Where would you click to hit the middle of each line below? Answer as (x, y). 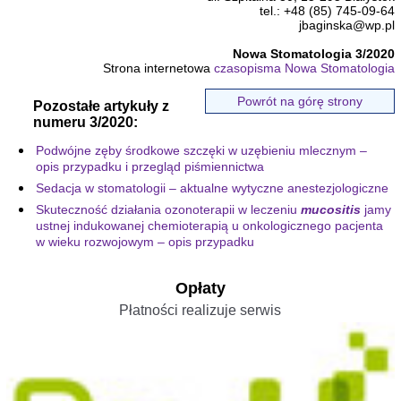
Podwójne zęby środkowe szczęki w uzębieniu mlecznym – (201, 151)
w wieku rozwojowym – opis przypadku (145, 242)
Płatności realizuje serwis (200, 311)
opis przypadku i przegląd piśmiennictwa (149, 167)
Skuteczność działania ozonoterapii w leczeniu (168, 210)
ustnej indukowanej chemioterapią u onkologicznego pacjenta (209, 226)
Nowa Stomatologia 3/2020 (314, 54)
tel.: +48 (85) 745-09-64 (328, 11)
